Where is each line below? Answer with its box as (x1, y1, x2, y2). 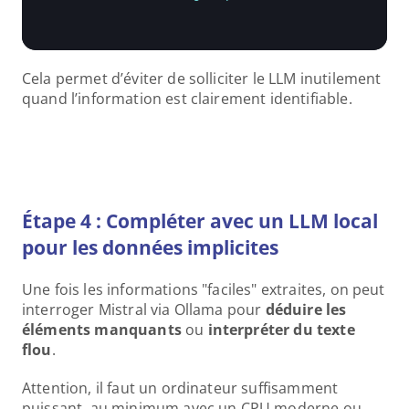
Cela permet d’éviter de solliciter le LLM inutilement (22, 68, 382, 89)
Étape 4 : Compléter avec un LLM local (22, 208, 378, 234)
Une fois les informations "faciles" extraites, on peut (22, 279, 385, 299)
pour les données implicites (22, 235, 278, 260)
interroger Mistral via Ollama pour (22, 299, 266, 320)
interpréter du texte (207, 320, 355, 340)
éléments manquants (22, 320, 182, 340)
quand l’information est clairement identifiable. (22, 89, 352, 109)
